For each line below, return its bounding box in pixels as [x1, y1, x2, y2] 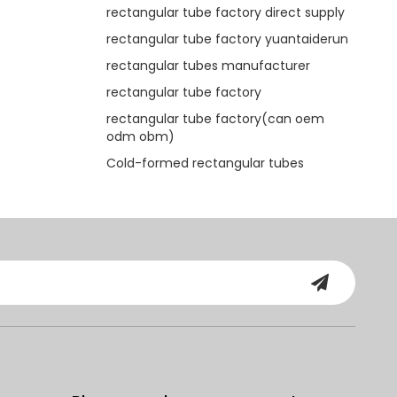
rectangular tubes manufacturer [105, 56, 310, 74]
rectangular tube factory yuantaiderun [105, 29, 348, 48]
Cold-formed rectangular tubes [105, 153, 304, 172]
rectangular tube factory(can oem [105, 109, 324, 128]
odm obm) [105, 127, 175, 145]
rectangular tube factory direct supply [105, 3, 345, 21]
